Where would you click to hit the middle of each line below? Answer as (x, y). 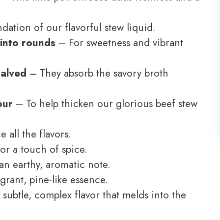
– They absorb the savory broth (97, 73)
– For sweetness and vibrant (119, 43)
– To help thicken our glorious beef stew (105, 104)
